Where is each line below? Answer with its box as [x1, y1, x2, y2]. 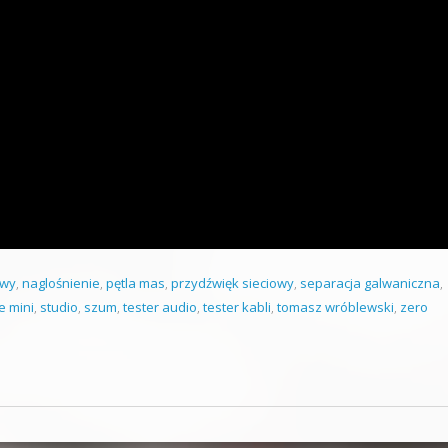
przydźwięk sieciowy [171, 274, 294, 292]
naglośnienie [22, 274, 100, 292]
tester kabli [203, 298, 271, 316]
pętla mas [106, 274, 165, 292]
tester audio [123, 298, 197, 316]
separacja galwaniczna [300, 274, 440, 292]
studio [40, 298, 78, 316]
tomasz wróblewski [277, 298, 394, 316]
